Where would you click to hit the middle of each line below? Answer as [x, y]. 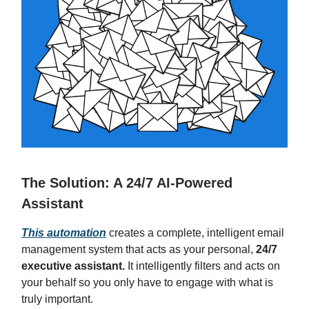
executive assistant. [73, 266]
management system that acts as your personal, [139, 250]
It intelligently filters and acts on [202, 266]
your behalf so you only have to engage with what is [147, 283]
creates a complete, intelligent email [195, 233]
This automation [64, 233]
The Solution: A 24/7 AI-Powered [127, 183]
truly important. [57, 299]
